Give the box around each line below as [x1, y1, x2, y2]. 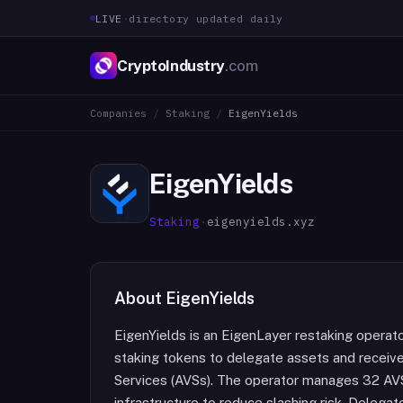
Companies [90, 106, 147, 120]
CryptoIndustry [117, 56, 226, 75]
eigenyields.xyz [207, 214, 315, 228]
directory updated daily [129, 11, 283, 25]
